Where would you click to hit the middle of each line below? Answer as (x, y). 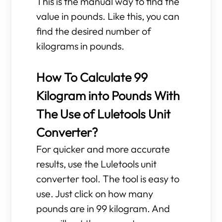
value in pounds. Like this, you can (108, 16)
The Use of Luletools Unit (104, 114)
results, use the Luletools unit (97, 164)
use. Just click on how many (95, 194)
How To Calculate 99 (92, 77)
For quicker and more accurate (103, 149)
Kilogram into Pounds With (108, 96)
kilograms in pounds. (81, 46)
